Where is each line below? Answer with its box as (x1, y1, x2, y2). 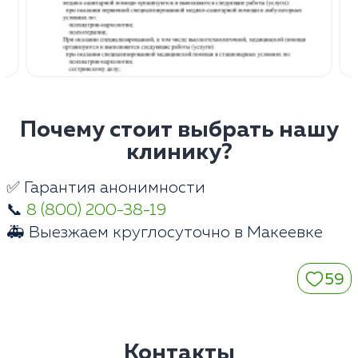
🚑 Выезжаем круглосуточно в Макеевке (6, 225, 323, 241)
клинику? (125, 141, 233, 165)
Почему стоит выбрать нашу (19, 119, 339, 142)
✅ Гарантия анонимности (6, 180, 205, 197)
